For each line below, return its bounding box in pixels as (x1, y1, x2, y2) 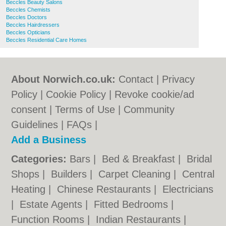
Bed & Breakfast (102, 153, 179, 164)
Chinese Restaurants (57, 184, 154, 195)
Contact (119, 74, 154, 85)
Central (182, 168, 215, 180)
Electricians (162, 184, 214, 195)
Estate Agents (20, 199, 86, 210)
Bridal (187, 153, 212, 164)
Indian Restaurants (96, 214, 184, 225)
